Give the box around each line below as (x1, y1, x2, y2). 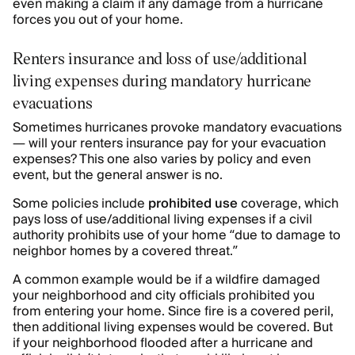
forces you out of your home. (13, 9, 183, 31)
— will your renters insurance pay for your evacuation (13, 132, 326, 155)
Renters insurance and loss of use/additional (13, 48, 307, 68)
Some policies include (13, 193, 148, 215)
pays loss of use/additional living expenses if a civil (13, 208, 312, 231)
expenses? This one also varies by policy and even (13, 148, 311, 170)
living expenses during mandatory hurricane (13, 70, 311, 90)
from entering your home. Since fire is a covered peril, (13, 300, 334, 323)
